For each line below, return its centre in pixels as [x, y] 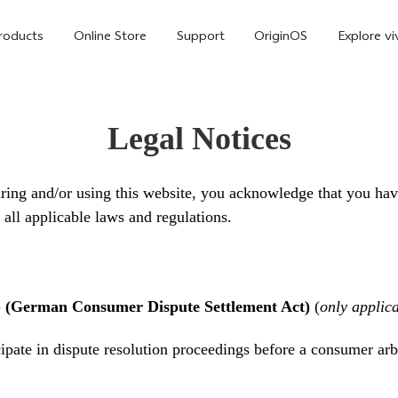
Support [200, 38]
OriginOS [281, 38]
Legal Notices [199, 139]
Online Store [110, 38]
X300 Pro [236, 296]
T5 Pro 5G [69, 296]
